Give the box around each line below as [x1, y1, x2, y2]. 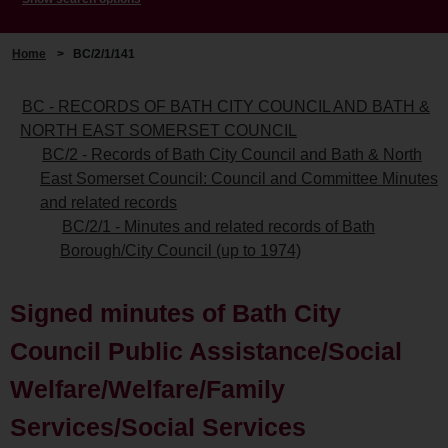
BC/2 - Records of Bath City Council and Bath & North [42, 145, 422, 163]
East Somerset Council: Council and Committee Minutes [40, 169, 438, 187]
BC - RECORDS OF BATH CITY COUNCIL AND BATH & [22, 97, 430, 115]
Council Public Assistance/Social [10, 336, 402, 365]
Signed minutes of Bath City [10, 298, 341, 327]
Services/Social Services [10, 412, 306, 441]
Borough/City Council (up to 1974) [60, 241, 301, 259]
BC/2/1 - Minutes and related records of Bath [62, 217, 375, 235]
